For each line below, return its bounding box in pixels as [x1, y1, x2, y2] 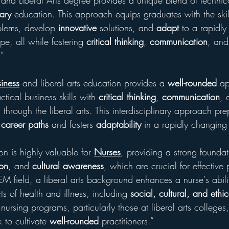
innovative [58, 21, 97, 34]
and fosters [49, 118, 96, 130]
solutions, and [97, 21, 156, 34]
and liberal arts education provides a [19, 77, 168, 89]
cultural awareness [32, 159, 104, 172]
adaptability [96, 118, 141, 130]
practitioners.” [99, 215, 154, 227]
